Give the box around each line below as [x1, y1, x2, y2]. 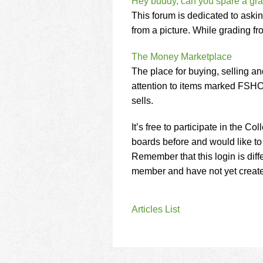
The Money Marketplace [131, 52, 232, 62]
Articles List [131, 204, 180, 214]
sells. [131, 96, 153, 106]
